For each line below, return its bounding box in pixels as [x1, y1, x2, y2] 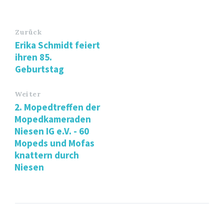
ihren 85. [15, 50, 52, 63]
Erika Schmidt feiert [15, 38, 100, 51]
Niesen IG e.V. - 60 [14, 124, 89, 137]
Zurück [15, 27, 42, 36]
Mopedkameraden [14, 112, 91, 125]
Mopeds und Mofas [14, 136, 94, 149]
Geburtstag [15, 62, 64, 75]
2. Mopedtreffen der [14, 100, 100, 113]
